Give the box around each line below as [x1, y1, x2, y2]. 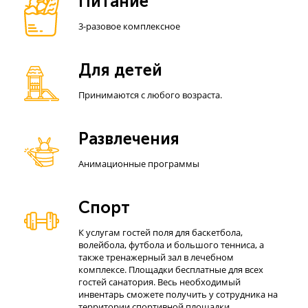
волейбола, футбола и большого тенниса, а [78, 239, 264, 251]
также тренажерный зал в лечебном [78, 251, 234, 263]
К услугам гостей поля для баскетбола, [78, 226, 243, 239]
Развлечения [78, 129, 179, 148]
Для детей [78, 60, 162, 80]
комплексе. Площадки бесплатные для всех [78, 263, 263, 276]
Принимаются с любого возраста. [78, 89, 222, 101]
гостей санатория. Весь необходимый [78, 276, 241, 288]
